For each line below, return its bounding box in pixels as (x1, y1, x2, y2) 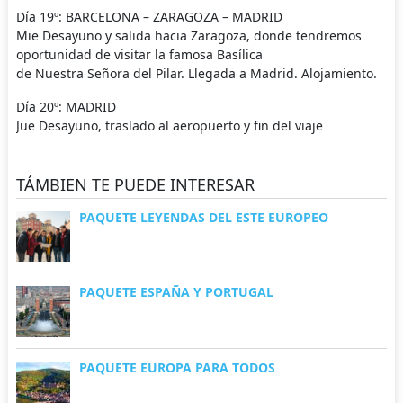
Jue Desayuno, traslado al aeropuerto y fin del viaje (15, 117, 323, 135)
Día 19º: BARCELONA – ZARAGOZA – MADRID (15, 8, 282, 26)
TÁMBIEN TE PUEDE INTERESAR (15, 174, 255, 196)
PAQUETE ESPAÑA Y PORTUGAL (78, 282, 273, 300)
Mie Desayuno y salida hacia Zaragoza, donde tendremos (15, 27, 362, 45)
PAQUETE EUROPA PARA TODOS (78, 358, 275, 376)
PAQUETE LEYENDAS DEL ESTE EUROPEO (78, 209, 328, 227)
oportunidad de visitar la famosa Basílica (15, 46, 263, 64)
